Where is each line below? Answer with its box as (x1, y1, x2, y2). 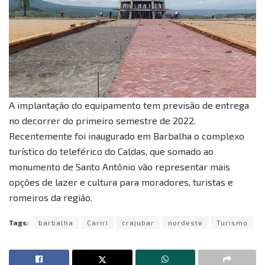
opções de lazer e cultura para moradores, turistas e (9, 176, 233, 188)
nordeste (168, 218, 203, 227)
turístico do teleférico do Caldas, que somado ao (9, 145, 214, 157)
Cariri (87, 218, 108, 227)
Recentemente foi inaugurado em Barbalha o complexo (9, 130, 244, 141)
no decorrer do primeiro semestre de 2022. (9, 114, 196, 126)
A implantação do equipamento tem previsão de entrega (9, 99, 249, 111)
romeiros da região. (9, 191, 92, 203)
